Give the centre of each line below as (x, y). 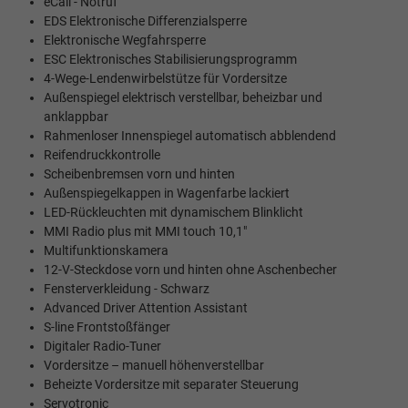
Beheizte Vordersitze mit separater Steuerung (171, 385)
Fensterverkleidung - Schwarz (127, 290)
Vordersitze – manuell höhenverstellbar (154, 366)
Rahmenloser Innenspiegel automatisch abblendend (190, 137)
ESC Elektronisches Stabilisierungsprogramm (170, 60)
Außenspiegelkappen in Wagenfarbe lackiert (167, 194)
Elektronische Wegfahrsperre (125, 41)
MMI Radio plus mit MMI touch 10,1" (145, 232)
